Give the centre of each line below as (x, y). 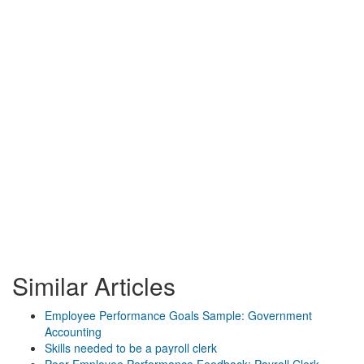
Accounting (73, 331)
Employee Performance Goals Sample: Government (178, 315)
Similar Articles (94, 286)
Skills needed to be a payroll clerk (131, 348)
